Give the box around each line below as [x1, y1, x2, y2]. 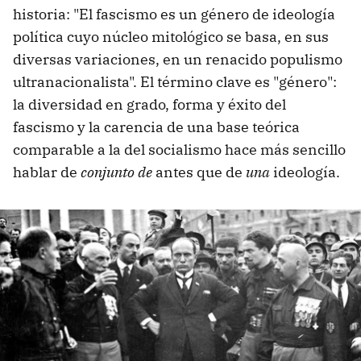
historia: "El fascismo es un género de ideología [13, 4, 335, 23]
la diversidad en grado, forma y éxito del [13, 94, 286, 114]
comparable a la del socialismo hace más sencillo [13, 139, 346, 159]
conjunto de [81, 162, 152, 181]
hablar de [13, 162, 81, 181]
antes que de [152, 162, 246, 181]
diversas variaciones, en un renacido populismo [13, 49, 342, 68]
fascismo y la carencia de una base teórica [13, 117, 300, 136]
